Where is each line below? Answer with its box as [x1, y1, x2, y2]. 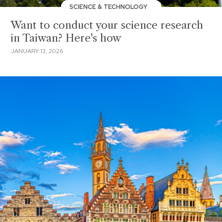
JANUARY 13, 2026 [10, 47, 63, 55]
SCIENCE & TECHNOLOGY [69, 2, 149, 11]
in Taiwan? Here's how [10, 32, 121, 44]
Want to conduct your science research [10, 19, 203, 31]
